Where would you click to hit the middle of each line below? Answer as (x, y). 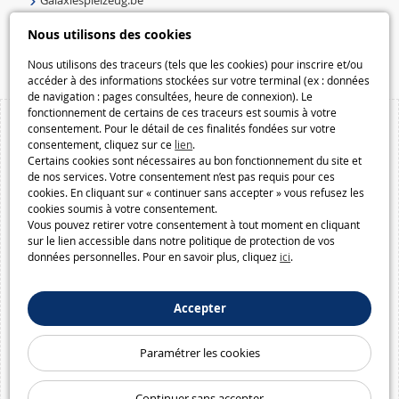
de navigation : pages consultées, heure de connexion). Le (171, 96)
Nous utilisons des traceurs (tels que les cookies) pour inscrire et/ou (195, 64)
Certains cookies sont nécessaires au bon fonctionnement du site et (195, 160)
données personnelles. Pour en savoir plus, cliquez (154, 256)
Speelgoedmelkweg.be (100, 25)
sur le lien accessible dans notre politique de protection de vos (182, 240)
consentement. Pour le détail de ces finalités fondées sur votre (182, 128)
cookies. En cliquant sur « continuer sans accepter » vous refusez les (196, 192)
